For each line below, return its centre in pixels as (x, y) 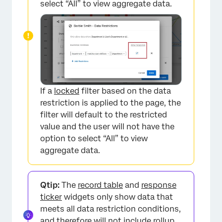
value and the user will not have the (107, 126)
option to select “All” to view (94, 138)
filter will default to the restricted (104, 114)
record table (100, 185)
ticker (51, 197)
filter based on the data (125, 91)
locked (67, 91)
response (159, 185)
